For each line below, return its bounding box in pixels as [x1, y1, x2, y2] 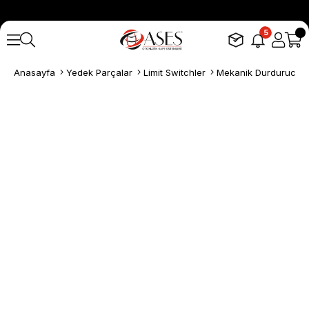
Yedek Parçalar [66, 67, 132, 78]
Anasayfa [14, 67, 55, 78]
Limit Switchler [143, 67, 206, 78]
